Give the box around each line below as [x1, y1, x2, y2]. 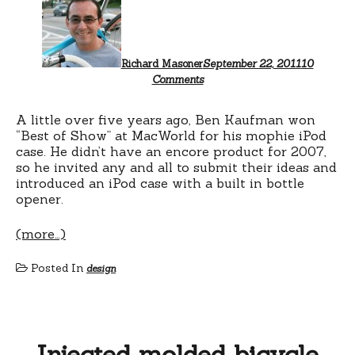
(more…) [16, 225, 66, 242]
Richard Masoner [120, 56, 203, 71]
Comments [151, 72, 204, 86]
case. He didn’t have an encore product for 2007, [16, 143, 326, 159]
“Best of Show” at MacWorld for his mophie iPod [16, 127, 326, 143]
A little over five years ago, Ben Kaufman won [16, 111, 315, 128]
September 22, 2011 [202, 56, 301, 71]
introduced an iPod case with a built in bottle [16, 174, 304, 191]
